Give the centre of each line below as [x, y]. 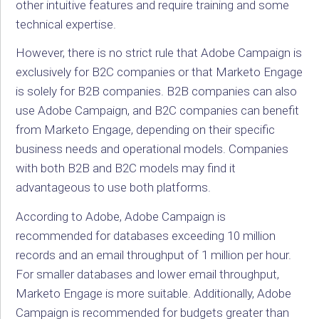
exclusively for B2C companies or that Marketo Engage [159, 72]
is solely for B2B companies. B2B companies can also [157, 91]
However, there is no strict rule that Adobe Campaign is [159, 53]
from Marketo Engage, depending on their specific [146, 130]
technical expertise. [66, 24]
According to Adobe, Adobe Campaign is [121, 216]
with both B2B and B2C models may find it [126, 168]
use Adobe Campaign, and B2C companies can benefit [158, 111]
